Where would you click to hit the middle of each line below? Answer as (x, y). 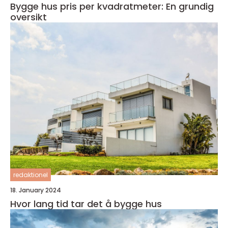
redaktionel (31, 175)
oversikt (28, 17)
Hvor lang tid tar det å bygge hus (86, 204)
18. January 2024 (36, 190)
